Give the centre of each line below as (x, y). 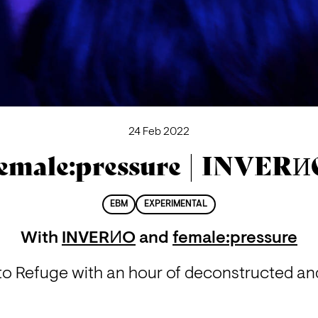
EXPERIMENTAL (176, 205)
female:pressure (235, 239)
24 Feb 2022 (159, 132)
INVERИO (98, 239)
